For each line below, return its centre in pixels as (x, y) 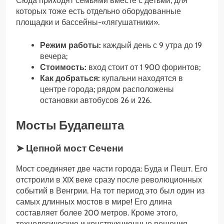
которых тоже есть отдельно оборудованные (98, 11)
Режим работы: (70, 45)
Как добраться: (70, 78)
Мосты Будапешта (70, 125)
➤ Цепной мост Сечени (70, 148)
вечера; (54, 56)
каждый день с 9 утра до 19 (151, 45)
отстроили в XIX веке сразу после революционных (109, 179)
